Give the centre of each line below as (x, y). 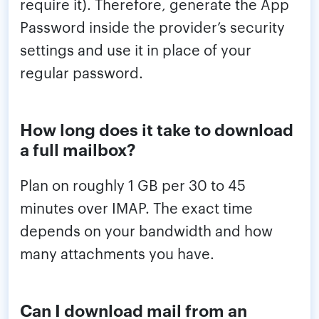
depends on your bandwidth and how (146, 230)
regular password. (82, 72)
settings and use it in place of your (136, 49)
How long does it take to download (157, 129)
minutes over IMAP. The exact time (136, 208)
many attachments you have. (117, 253)
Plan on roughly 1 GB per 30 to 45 (133, 185)
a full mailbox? (78, 149)
